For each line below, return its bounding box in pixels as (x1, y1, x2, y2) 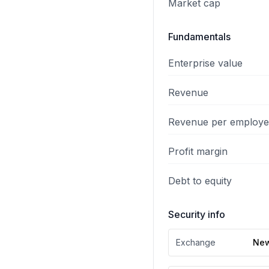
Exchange (176, 237, 216, 247)
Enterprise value (168, 57, 243, 69)
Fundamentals (168, 31, 231, 43)
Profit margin (168, 145, 228, 157)
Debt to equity (168, 175, 232, 187)
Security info (168, 208, 225, 220)
